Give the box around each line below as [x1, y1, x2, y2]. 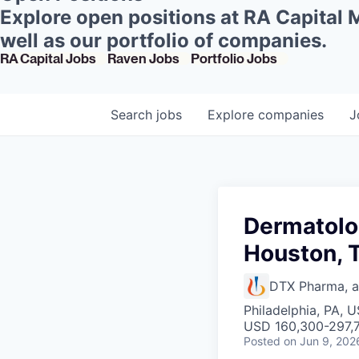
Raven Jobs [107, 50, 179, 67]
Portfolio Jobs [191, 50, 277, 67]
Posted [244, 333, 280, 348]
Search [111, 106, 156, 123]
